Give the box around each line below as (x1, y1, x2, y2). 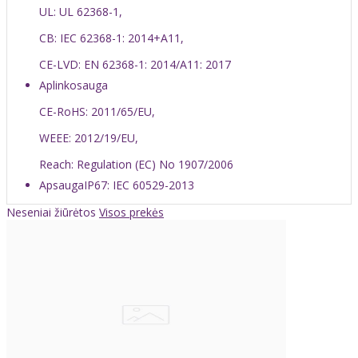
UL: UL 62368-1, (39, 3, 122, 19)
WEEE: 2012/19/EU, (39, 129, 138, 145)
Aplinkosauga (39, 77, 108, 93)
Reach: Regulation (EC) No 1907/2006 (39, 156, 233, 172)
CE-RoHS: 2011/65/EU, (39, 103, 155, 119)
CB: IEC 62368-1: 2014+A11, (39, 30, 184, 46)
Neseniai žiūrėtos (6, 204, 99, 220)
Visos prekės (99, 204, 164, 220)
